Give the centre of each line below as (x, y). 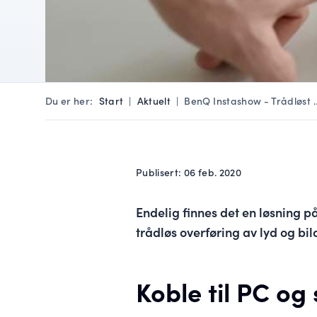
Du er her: (69, 101)
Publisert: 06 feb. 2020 (189, 172)
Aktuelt (154, 101)
